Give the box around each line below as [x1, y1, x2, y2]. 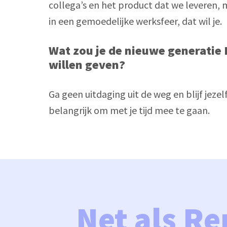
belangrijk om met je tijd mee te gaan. [49, 103, 212, 117]
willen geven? [49, 56, 125, 72]
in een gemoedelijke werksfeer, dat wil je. [49, 14, 222, 27]
